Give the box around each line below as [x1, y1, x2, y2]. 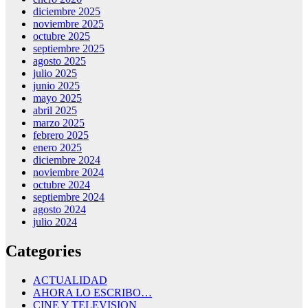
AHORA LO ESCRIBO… [33, 286, 152, 298]
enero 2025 [33, 141, 82, 153]
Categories [5, 241, 81, 260]
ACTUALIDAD [33, 274, 107, 286]
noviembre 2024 [33, 166, 104, 178]
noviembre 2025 [33, 17, 104, 30]
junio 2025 [33, 79, 80, 91]
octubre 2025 [33, 30, 90, 42]
